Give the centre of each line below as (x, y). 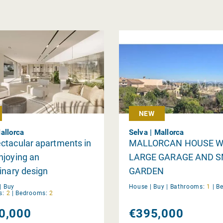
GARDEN (146, 171)
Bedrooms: (32, 193)
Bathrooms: (187, 186)
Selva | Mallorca (156, 132)
